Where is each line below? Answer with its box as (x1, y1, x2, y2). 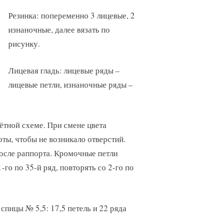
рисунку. (8, 38, 40, 50)
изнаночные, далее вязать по (8, 24, 110, 36)
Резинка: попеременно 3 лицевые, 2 (8, 10, 135, 21)
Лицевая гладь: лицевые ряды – (8, 64, 120, 76)
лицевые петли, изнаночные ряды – (8, 78, 133, 90)
